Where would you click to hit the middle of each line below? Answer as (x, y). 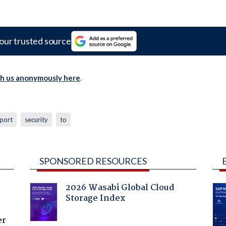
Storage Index (95, 198)
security (36, 119)
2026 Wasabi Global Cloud (120, 188)
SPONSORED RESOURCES (93, 161)
